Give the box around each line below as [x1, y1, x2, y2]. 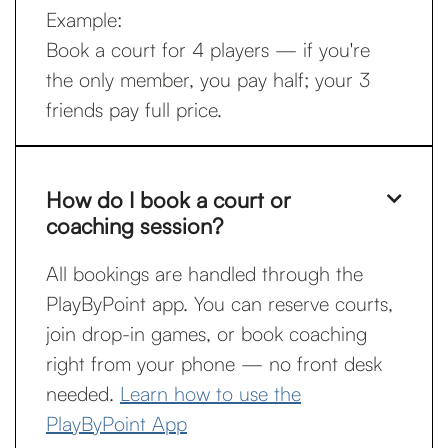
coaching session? [46, 212, 223, 239]
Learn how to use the [120, 381, 301, 406]
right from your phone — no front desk [46, 351, 382, 376]
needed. [46, 381, 120, 406]
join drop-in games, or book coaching [46, 321, 367, 346]
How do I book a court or [46, 186, 291, 213]
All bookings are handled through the [46, 261, 363, 286]
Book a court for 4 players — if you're [46, 37, 370, 62]
